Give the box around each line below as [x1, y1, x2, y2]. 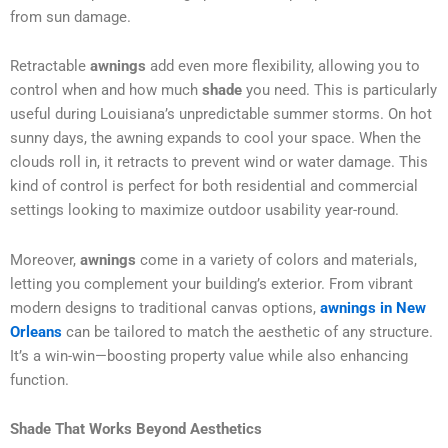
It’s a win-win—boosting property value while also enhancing [10, 346, 408, 365]
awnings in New [320, 298, 426, 317]
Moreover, [10, 250, 80, 269]
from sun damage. [10, 7, 131, 26]
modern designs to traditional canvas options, [10, 298, 320, 317]
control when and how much [10, 81, 202, 100]
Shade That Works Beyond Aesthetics [10, 420, 262, 439]
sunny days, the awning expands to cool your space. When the [10, 129, 421, 148]
